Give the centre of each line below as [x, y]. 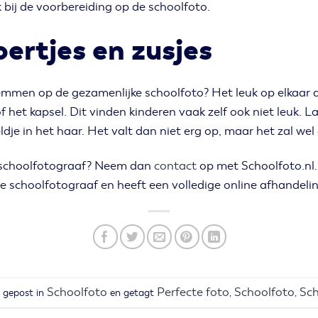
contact [176, 165]
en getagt [132, 293]
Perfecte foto [193, 292]
